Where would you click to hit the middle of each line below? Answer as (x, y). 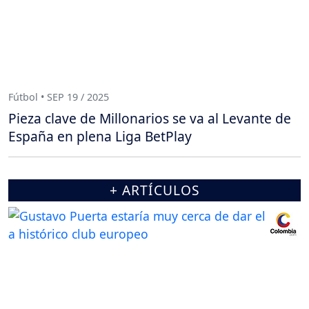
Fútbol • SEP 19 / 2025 (59, 97)
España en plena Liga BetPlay (100, 137)
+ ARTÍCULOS (154, 190)
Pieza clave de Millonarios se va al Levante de (150, 119)
